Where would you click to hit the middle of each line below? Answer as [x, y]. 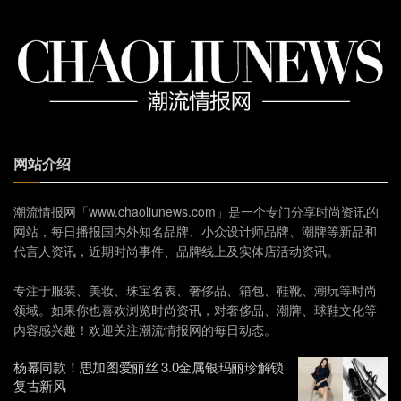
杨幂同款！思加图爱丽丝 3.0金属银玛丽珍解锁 [149, 366]
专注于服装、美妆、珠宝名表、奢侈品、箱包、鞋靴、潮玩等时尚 [195, 290]
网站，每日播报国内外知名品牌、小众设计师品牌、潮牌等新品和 [195, 230]
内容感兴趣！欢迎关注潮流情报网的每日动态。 [145, 329]
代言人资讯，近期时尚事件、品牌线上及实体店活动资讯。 [176, 250]
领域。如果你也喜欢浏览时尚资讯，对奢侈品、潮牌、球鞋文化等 [195, 309]
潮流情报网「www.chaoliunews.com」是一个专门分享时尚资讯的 [196, 211]
